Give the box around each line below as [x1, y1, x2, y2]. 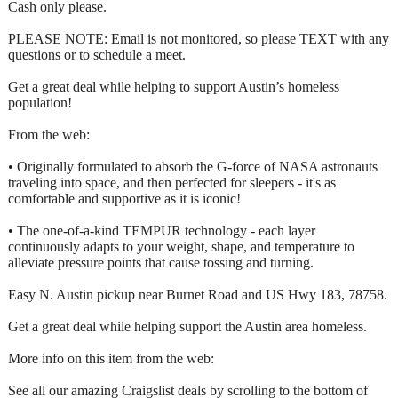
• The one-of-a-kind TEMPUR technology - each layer [8, 222, 315, 238]
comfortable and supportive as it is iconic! [8, 190, 241, 206]
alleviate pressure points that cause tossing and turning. [8, 254, 314, 270]
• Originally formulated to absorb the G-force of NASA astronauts [8, 158, 378, 174]
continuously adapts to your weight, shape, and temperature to [8, 238, 354, 254]
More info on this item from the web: [8, 350, 214, 366]
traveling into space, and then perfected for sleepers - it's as [8, 174, 336, 190]
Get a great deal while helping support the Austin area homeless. [8, 318, 367, 334]
